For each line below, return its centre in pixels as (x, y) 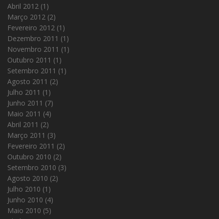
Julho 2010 (24, 189)
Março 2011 (26, 135)
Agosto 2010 (28, 178)
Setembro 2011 (32, 71)
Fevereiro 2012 (31, 28)
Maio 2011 (24, 114)
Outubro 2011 (29, 60)
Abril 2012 (23, 6)
